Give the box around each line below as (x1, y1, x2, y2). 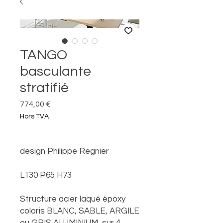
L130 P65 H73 (20, 171, 72, 180)
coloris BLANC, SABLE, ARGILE (20, 207, 139, 216)
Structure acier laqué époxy (20, 195, 125, 204)
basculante (20, 64, 91, 79)
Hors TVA (20, 113, 49, 120)
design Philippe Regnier (20, 147, 109, 156)
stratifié (20, 81, 69, 96)
